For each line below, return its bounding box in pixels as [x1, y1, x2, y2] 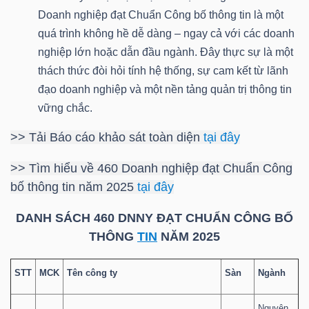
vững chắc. [38, 102, 92, 114]
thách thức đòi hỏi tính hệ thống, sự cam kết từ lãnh [38, 65, 288, 77]
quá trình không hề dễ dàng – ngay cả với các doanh [38, 28, 295, 40]
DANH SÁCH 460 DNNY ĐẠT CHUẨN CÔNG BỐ [16, 211, 293, 226]
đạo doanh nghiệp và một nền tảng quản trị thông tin [38, 83, 292, 96]
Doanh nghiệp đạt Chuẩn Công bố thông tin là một [38, 9, 283, 21]
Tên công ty [67, 268, 117, 279]
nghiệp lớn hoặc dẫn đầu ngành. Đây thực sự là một [38, 46, 293, 59]
